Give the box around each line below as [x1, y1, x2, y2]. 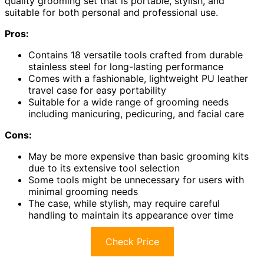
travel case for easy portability [28, 84, 166, 96]
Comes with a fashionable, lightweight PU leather [28, 72, 248, 84]
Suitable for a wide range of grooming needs [28, 95, 229, 108]
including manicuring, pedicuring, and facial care [28, 107, 244, 120]
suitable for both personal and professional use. [5, 6, 218, 18]
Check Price [105, 235, 159, 247]
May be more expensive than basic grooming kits [28, 150, 249, 162]
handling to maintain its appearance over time [28, 209, 233, 221]
